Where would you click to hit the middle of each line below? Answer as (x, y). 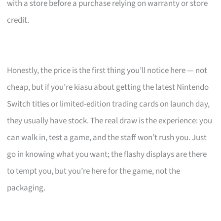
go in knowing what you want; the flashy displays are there (107, 154)
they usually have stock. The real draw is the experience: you (110, 121)
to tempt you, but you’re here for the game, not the (94, 171)
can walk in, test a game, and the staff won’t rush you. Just (107, 137)
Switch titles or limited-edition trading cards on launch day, (109, 104)
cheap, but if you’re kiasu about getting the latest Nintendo (108, 87)
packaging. (26, 188)
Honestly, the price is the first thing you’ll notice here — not (107, 70)
